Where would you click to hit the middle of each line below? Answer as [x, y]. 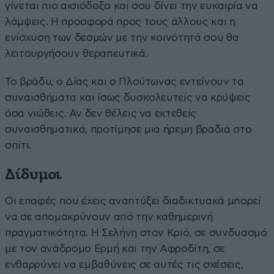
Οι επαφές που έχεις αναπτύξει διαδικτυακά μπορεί [133, 201]
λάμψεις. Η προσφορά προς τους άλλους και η [120, 21]
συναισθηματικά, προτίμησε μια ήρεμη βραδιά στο [128, 129]
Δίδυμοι [34, 175]
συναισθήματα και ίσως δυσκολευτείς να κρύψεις [128, 97]
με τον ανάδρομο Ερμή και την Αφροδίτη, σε [115, 248]
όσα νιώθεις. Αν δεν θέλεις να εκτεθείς [101, 113]
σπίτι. [18, 145]
